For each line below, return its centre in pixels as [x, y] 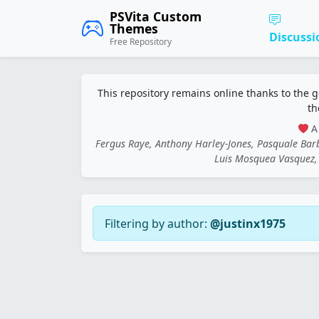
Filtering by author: [157, 223]
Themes [134, 28]
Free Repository [141, 42]
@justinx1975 [248, 223]
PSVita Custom [156, 16]
